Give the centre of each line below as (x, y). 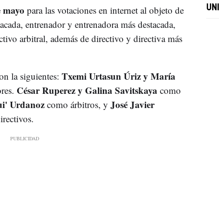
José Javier (132, 104)
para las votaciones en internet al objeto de (104, 10)
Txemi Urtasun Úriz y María (117, 76)
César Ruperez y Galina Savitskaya (88, 90)
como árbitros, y (78, 104)
